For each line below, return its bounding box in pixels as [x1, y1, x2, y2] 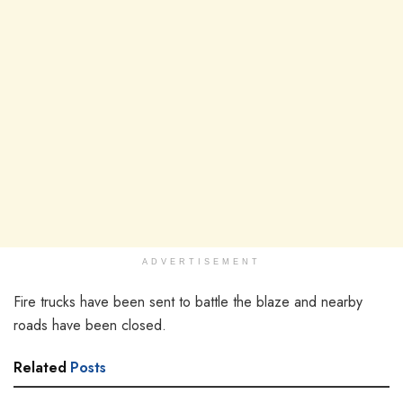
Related [13, 356, 67, 378]
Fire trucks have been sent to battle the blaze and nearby [13, 291, 363, 312]
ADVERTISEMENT [142, 256, 261, 266]
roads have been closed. [13, 314, 166, 336]
